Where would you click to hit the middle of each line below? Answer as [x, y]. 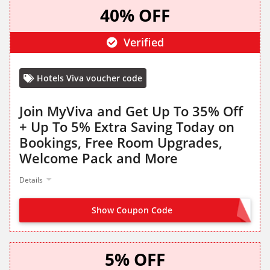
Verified [142, 42]
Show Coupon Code [132, 210]
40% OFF [135, 15]
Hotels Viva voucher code [89, 78]
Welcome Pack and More [99, 158]
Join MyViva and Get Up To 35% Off [131, 111]
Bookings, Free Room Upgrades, [121, 143]
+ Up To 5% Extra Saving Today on [127, 127]
